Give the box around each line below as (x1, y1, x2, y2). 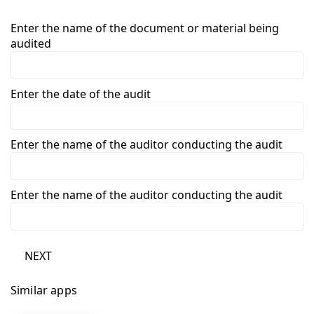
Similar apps (11, 282, 77, 298)
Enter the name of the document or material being (11, 20, 279, 36)
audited (11, 35, 51, 51)
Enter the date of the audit (11, 86, 151, 102)
